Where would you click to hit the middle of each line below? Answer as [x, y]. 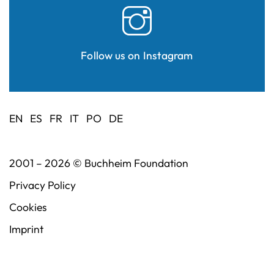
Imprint [26, 229]
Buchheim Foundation [136, 163]
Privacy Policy [43, 185]
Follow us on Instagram [137, 56]
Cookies [28, 207]
